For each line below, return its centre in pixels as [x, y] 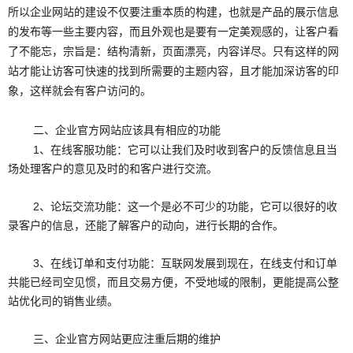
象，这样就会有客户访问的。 [80, 91]
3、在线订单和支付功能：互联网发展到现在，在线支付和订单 [185, 263]
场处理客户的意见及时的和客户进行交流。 [113, 169]
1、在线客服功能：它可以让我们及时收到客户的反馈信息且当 [185, 150]
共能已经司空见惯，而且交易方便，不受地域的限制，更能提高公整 [173, 282]
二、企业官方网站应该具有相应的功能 [127, 130]
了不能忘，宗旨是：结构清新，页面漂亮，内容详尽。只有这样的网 [173, 52]
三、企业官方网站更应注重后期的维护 [127, 339]
